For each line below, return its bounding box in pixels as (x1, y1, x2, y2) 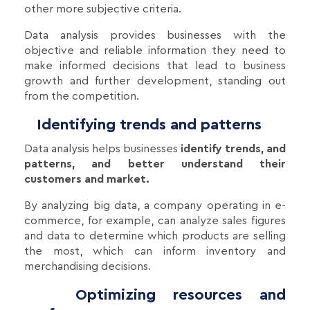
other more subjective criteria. (24, 3, 181, 15)
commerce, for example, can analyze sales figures (24, 215, 286, 227)
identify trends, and (178, 143, 286, 155)
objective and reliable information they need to (24, 45, 286, 57)
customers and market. (24, 174, 149, 185)
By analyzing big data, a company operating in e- (24, 200, 286, 212)
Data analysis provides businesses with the (24, 30, 286, 42)
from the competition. (24, 91, 139, 102)
